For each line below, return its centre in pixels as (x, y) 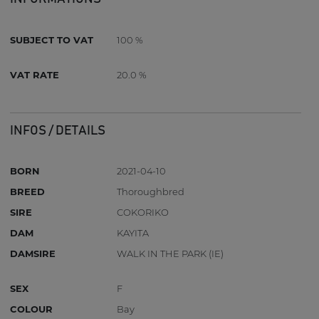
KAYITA (133, 233)
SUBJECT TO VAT (52, 40)
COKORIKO (143, 213)
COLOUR (32, 309)
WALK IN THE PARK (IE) (171, 254)
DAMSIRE (33, 254)
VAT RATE (35, 74)
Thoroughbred (151, 192)
